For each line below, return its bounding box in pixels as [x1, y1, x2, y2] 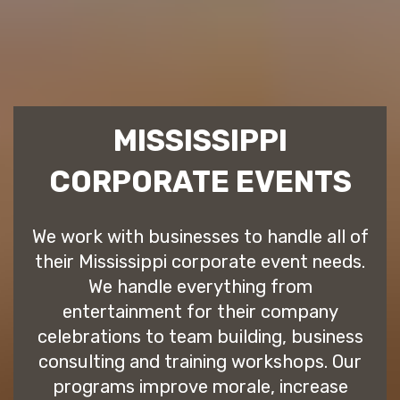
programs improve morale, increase [52, 376, 348, 398]
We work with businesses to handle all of [31, 226, 369, 248]
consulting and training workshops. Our [38, 351, 362, 373]
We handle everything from [87, 276, 312, 298]
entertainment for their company [62, 301, 338, 323]
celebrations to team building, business [37, 326, 363, 348]
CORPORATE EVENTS [48, 164, 352, 200]
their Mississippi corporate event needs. [35, 251, 365, 273]
